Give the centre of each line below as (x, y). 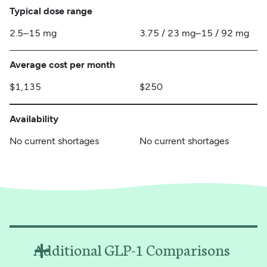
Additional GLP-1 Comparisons (131, 249)
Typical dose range (51, 11)
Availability (34, 119)
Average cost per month (62, 65)
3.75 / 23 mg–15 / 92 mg (194, 33)
